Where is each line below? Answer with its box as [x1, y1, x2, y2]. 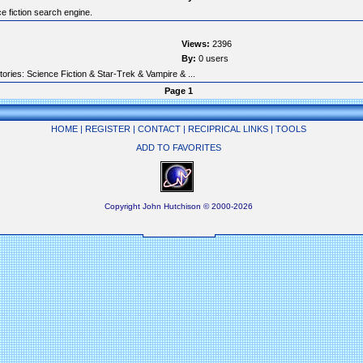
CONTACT [138, 124, 181, 134]
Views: [181, 39, 210, 49]
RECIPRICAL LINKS [188, 124, 268, 134]
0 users [196, 53, 228, 63]
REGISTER [85, 124, 130, 134]
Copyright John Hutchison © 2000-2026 [105, 202, 253, 211]
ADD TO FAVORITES [136, 143, 221, 152]
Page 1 [164, 86, 193, 96]
